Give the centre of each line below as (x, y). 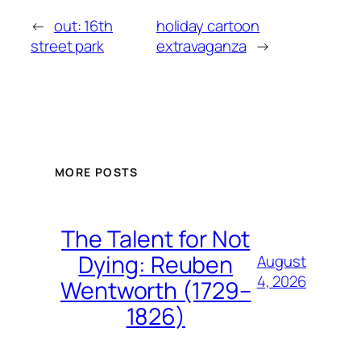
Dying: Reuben (156, 264)
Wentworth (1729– (156, 290)
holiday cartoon (208, 25)
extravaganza (201, 46)
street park (67, 46)
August (281, 261)
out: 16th (83, 25)
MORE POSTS (96, 172)
